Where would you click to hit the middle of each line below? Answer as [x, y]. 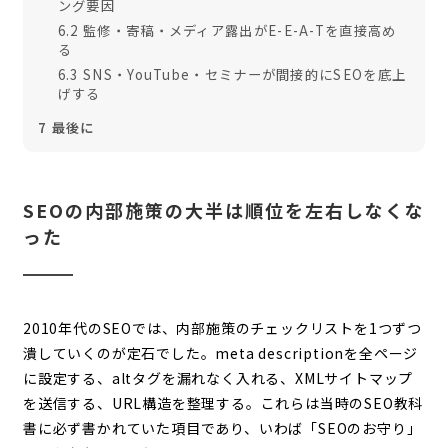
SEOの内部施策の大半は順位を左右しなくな [223, 209]
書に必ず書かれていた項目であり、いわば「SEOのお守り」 [222, 427]
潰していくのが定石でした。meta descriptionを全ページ [220, 352]
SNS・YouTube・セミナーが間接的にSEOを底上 [242, 74]
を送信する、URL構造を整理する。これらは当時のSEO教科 [223, 402]
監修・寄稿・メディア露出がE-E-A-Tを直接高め [237, 30]
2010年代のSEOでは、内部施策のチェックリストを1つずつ [222, 327]
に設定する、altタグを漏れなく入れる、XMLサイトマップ [218, 377]
